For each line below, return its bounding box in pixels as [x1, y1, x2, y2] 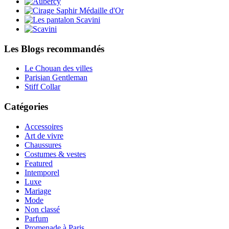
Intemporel [25, 168, 59, 177]
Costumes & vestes [25, 149, 86, 158]
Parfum [25, 214, 48, 223]
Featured [25, 158, 53, 168]
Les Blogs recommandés [4, 43, 104, 54]
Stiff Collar [25, 82, 60, 91]
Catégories [4, 101, 48, 112]
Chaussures [25, 140, 61, 149]
